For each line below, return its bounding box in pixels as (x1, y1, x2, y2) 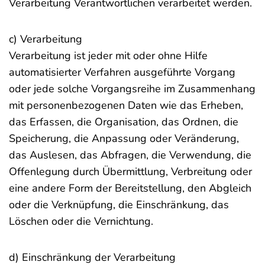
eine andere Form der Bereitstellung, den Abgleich (9, 181, 251, 195)
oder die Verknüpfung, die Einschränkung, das (9, 198, 229, 212)
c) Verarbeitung (9, 32, 82, 46)
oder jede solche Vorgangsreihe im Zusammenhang (9, 82, 256, 96)
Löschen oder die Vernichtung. (9, 214, 153, 228)
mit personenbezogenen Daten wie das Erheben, (9, 98, 243, 112)
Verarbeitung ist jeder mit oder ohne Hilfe (9, 49, 208, 63)
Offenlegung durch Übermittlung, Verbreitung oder (9, 164, 252, 179)
